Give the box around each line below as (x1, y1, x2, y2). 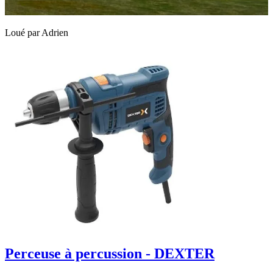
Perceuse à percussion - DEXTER (5, 245, 214, 261)
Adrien (41, 27, 68, 38)
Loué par (5, 27, 41, 38)
